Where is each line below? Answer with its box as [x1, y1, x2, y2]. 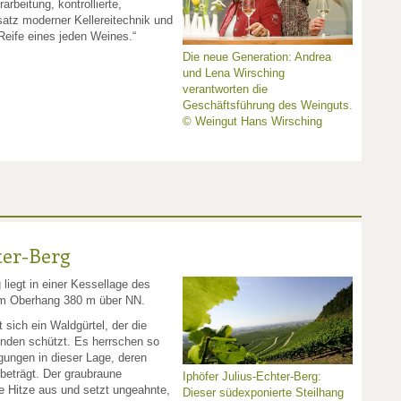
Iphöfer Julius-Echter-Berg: [183, 370, 321, 384]
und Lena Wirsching [183, 66, 285, 81]
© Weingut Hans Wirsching [183, 115, 322, 129]
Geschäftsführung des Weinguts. [183, 98, 353, 113]
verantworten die [183, 82, 268, 97]
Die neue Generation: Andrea [183, 50, 331, 64]
